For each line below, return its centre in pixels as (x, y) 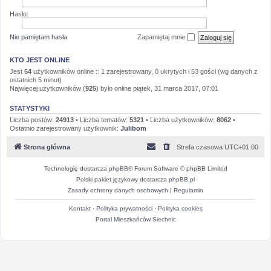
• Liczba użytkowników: (180, 120)
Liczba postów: (33, 120)
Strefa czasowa (201, 147)
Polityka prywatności (124, 208)
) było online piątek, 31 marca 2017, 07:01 (157, 89)
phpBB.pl (182, 179)
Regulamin (188, 190)
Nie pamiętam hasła (38, 37)
